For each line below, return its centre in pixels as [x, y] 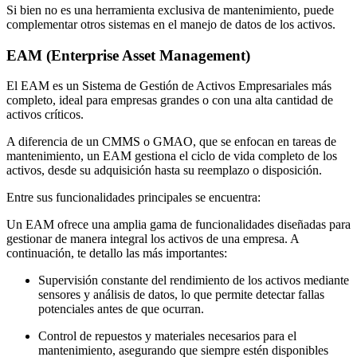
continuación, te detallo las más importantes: [117, 253]
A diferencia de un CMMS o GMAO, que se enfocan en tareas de [171, 142]
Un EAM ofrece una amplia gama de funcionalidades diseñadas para [178, 225]
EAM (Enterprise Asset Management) [128, 55]
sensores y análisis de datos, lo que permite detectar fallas [181, 295]
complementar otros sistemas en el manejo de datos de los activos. [171, 24]
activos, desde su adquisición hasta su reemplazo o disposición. [164, 171]
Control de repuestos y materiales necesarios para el [167, 336]
